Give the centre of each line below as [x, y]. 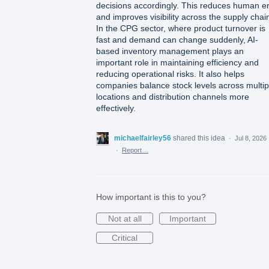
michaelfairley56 [143, 138]
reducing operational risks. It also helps [170, 74]
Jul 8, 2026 [251, 138]
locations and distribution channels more [173, 96]
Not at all [125, 218]
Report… [135, 150]
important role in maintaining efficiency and [177, 62]
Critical [125, 237]
